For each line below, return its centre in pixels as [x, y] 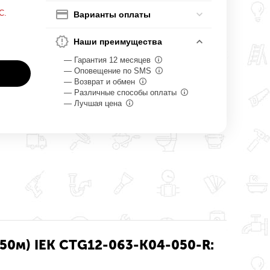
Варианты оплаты [112, 14]
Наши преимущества [118, 42]
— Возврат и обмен [101, 82]
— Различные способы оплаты [122, 93]
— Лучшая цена [94, 103]
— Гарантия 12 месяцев [109, 60]
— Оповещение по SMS [109, 71]
